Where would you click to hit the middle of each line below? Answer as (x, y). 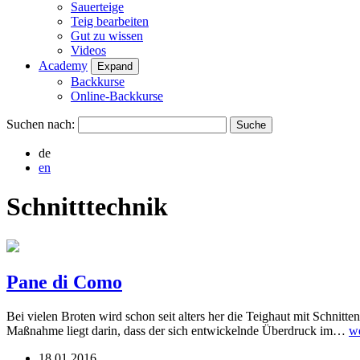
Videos (88, 50)
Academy (63, 65)
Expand (115, 66)
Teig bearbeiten (110, 21)
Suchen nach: (41, 124)
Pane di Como (64, 282)
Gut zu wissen (107, 36)
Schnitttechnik (87, 207)
